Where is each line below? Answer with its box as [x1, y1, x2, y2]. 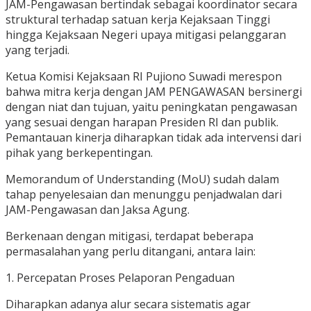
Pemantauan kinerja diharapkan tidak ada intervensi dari [6, 130, 301, 146]
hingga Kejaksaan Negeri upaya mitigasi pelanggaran [6, 27, 286, 43]
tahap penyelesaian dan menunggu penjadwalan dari [6, 187, 282, 203]
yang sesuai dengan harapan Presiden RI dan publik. [6, 115, 278, 131]
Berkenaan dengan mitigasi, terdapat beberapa [6, 228, 253, 244]
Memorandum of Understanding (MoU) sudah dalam [6, 171, 279, 187]
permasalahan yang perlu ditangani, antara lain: [6, 244, 255, 260]
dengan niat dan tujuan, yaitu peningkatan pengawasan [6, 99, 297, 115]
